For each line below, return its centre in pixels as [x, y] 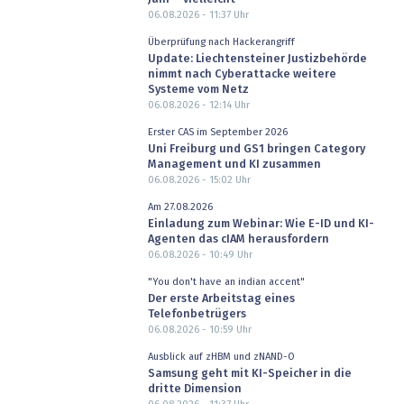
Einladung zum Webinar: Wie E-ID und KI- [261, 224]
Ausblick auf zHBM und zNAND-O [221, 357]
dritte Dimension [194, 389]
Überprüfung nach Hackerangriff [221, 42]
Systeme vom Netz [198, 89]
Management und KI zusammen [234, 164]
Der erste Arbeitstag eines [221, 298]
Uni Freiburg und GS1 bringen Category [256, 149]
